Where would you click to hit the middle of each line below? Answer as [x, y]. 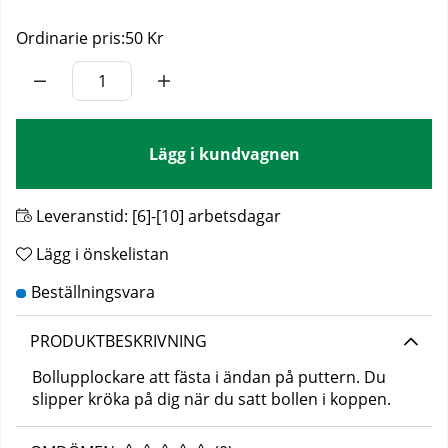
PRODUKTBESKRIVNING [118, 341]
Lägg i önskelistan [102, 254]
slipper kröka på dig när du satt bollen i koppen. [211, 399]
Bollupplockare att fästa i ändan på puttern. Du [209, 377]
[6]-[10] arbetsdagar [206, 216]
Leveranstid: [82, 216]
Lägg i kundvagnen [224, 154]
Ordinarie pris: [70, 38]
